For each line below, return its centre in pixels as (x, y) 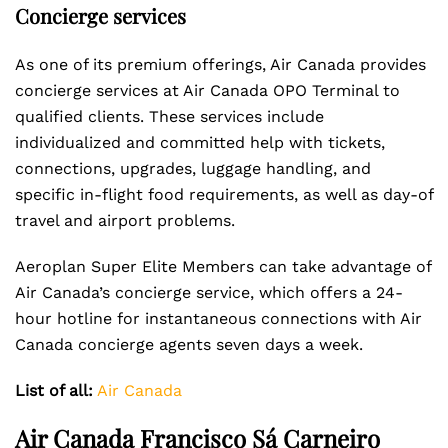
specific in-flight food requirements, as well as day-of (224, 194)
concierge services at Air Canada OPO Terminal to (207, 90)
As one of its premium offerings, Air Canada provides (220, 64)
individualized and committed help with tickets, (200, 142)
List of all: (54, 390)
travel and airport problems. (125, 220)
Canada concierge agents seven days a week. (189, 344)
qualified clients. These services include (169, 116)
